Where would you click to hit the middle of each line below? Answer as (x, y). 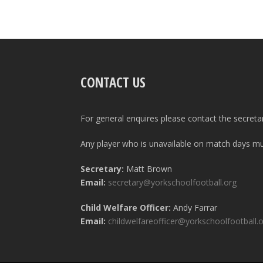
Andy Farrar (194, 208)
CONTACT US (113, 82)
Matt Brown (148, 169)
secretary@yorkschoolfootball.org (172, 183)
